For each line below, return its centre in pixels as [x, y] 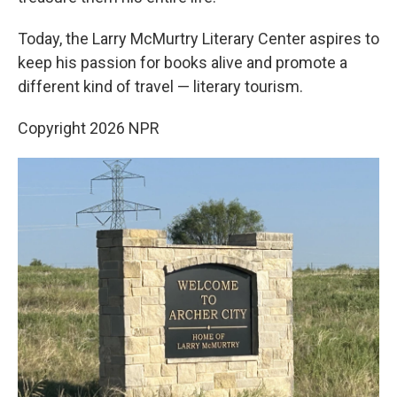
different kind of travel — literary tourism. [160, 86]
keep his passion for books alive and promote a [183, 62]
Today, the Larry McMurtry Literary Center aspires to [198, 39]
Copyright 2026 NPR [89, 128]
